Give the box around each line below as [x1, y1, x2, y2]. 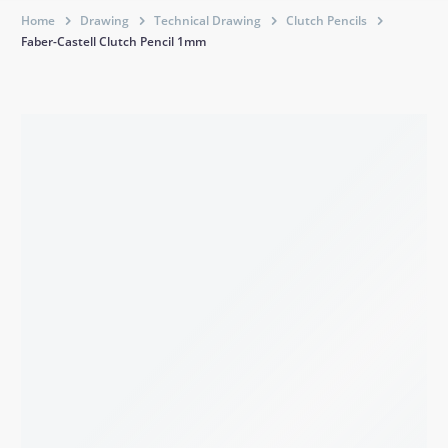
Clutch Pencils [286, 12, 367, 30]
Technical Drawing [154, 12, 261, 30]
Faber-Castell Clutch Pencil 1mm [21, 33, 206, 51]
